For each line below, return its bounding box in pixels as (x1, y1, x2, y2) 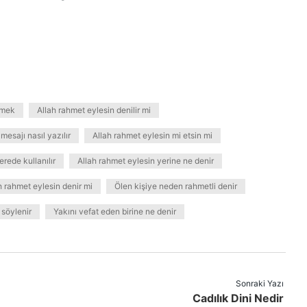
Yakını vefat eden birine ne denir (53, 206, 176, 217)
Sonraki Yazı (236, 278, 284, 288)
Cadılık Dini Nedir (193, 291, 284, 305)
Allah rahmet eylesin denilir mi (37, 105, 151, 115)
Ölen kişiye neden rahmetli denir (114, 181, 237, 191)
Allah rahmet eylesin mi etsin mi (93, 130, 212, 140)
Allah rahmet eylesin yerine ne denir (77, 156, 214, 166)
